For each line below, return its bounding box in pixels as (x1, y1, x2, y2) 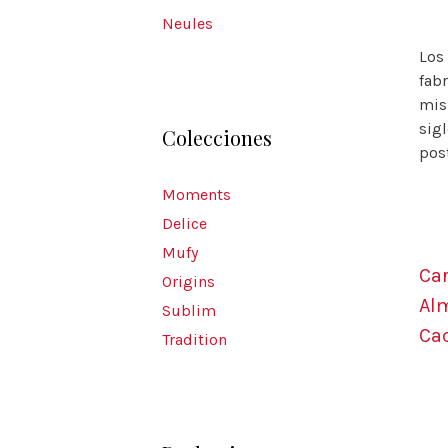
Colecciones (162, 124, 272, 151)
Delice (162, 214, 207, 233)
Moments (162, 185, 231, 204)
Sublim (162, 301, 216, 320)
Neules (162, 14, 213, 33)
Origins (162, 272, 215, 291)
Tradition (162, 330, 227, 349)
